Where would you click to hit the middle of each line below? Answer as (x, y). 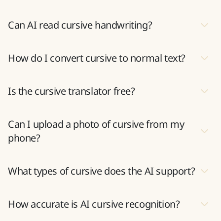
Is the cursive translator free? (72, 109)
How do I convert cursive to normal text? (97, 76)
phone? (24, 156)
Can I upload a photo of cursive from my (96, 142)
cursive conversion (110, 14)
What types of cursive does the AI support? (102, 189)
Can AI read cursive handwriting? (80, 43)
